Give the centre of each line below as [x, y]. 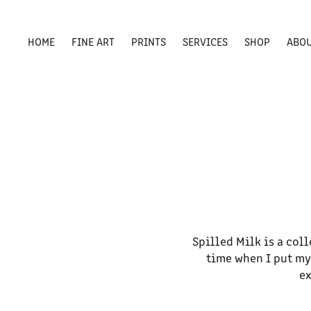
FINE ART [93, 41]
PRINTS [149, 41]
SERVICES [205, 41]
